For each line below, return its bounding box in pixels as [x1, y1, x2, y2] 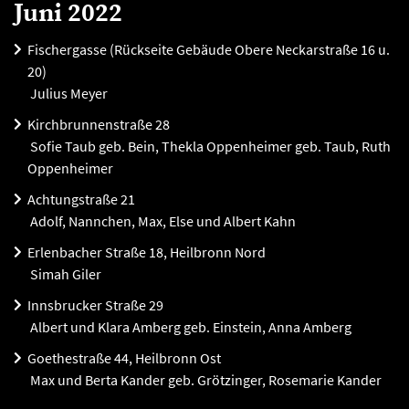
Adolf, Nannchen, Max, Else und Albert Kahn [27, 212, 296, 230]
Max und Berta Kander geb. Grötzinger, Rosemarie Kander [27, 371, 382, 389]
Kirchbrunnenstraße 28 [27, 115, 170, 133]
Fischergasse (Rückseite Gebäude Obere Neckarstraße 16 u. [27, 40, 390, 58]
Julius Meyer [27, 84, 108, 102]
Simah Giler [27, 265, 101, 283]
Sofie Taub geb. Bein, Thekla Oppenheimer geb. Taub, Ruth [27, 137, 391, 155]
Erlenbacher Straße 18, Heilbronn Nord [27, 243, 266, 261]
